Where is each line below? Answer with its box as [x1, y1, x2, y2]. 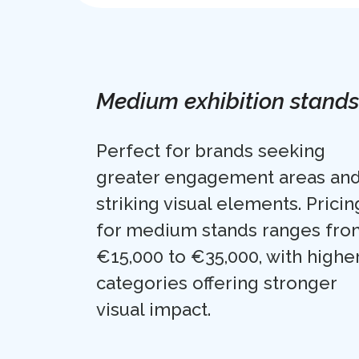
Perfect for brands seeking [96, 140, 325, 162]
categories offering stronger [96, 272, 337, 294]
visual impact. [96, 299, 211, 321]
